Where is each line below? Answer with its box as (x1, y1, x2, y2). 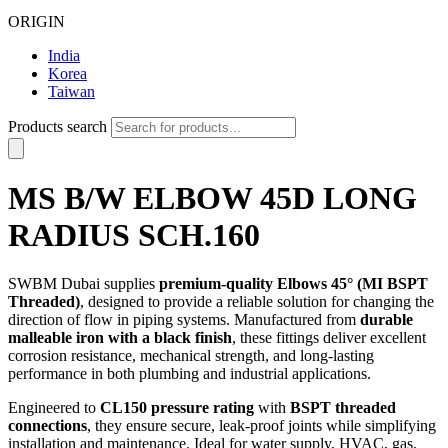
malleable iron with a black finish (8, 329, 232, 347)
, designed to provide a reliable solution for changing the (80, 293, 434, 311)
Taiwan (48, 82, 95, 100)
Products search (8, 117, 111, 135)
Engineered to (8, 399, 100, 417)
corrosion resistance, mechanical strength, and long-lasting (8, 347, 374, 365)
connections (8, 417, 87, 435)
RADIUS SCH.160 (8, 217, 260, 254)
